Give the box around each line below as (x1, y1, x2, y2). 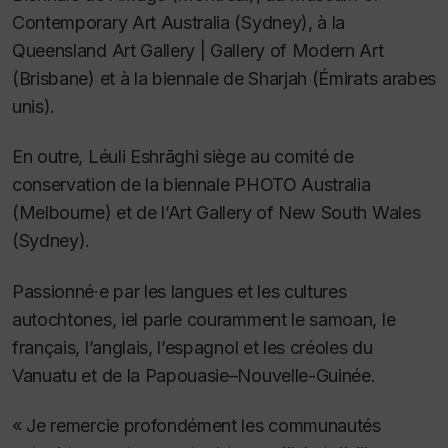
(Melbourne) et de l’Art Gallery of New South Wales (12, 202, 421, 224)
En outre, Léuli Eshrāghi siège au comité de (12, 146, 354, 168)
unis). (12, 95, 56, 117)
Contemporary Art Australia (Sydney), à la (12, 11, 346, 33)
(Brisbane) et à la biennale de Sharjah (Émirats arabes (12, 67, 436, 89)
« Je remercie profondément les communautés (12, 415, 381, 437)
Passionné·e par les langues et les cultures (12, 280, 347, 302)
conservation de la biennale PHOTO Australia (12, 174, 371, 196)
